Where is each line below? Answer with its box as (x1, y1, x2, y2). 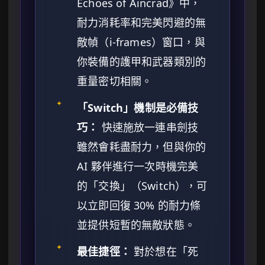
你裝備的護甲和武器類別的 (77, 54, 206, 69)
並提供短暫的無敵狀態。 (77, 218, 195, 232)
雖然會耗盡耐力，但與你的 (77, 140, 206, 154)
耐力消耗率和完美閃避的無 (77, 15, 206, 30)
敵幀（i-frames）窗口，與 (77, 35, 205, 50)
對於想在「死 (130, 244, 199, 259)
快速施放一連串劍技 (98, 120, 199, 135)
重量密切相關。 (77, 74, 153, 89)
